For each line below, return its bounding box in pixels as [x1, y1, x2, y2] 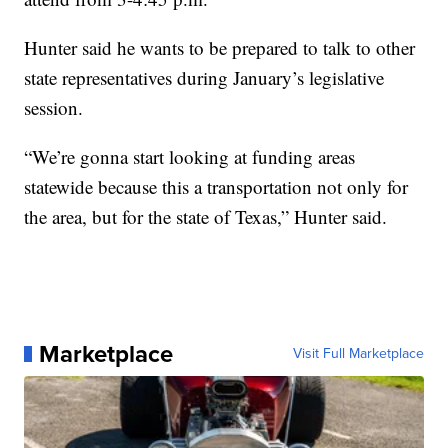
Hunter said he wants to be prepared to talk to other [24, 34, 416, 60]
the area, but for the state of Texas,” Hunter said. [24, 203, 388, 229]
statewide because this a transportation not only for [24, 173, 409, 199]
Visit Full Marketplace [292, 342, 424, 364]
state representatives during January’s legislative [24, 64, 385, 90]
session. [24, 94, 84, 120]
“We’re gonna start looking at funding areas [24, 143, 356, 169]
